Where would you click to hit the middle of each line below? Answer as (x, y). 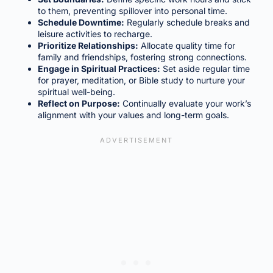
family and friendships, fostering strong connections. (142, 57)
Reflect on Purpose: (79, 103)
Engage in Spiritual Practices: (99, 68)
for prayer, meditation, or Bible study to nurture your (141, 80)
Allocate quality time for (186, 45)
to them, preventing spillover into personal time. (132, 10)
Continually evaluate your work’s (185, 103)
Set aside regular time (205, 68)
